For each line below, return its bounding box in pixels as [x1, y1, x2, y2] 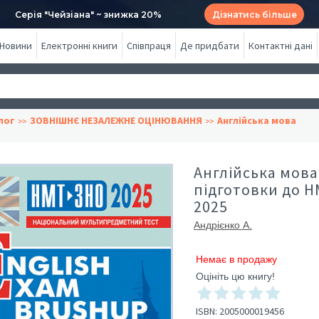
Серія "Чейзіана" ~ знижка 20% [15, 9, 162, 20]
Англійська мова [217, 114, 296, 127]
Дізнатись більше [211, 9, 297, 20]
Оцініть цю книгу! [196, 271, 275, 282]
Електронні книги [41, 39, 117, 52]
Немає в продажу [196, 253, 277, 265]
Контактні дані [249, 39, 313, 52]
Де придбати [180, 39, 239, 52]
